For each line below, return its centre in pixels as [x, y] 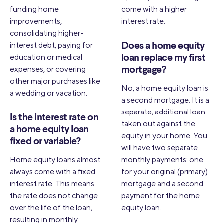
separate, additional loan [163, 111]
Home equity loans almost [55, 159]
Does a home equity [163, 46]
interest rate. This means [52, 183]
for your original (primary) [165, 171]
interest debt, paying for [51, 45]
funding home [34, 9]
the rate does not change [54, 195]
